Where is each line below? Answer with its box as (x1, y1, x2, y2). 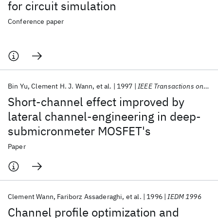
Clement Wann (8, 192, 54, 201)
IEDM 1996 (167, 192, 201, 201)
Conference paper (8, 17, 64, 26)
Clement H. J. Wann (31, 82, 93, 91)
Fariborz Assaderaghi (57, 192, 123, 201)
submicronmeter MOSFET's (8, 123, 151, 139)
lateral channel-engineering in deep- (8, 109, 201, 124)
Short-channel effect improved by (8, 94, 184, 109)
